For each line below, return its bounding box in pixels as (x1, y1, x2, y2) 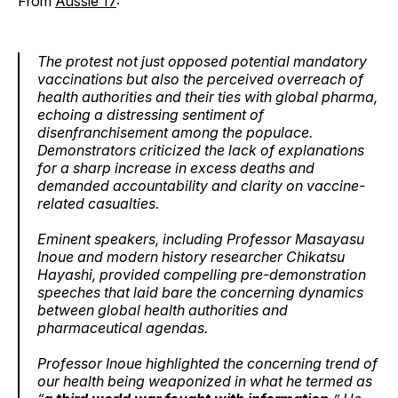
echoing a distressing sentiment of (37, 105, 264, 123)
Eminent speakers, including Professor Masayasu (37, 229, 364, 248)
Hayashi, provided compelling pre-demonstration (37, 265, 366, 283)
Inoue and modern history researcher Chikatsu (37, 247, 345, 266)
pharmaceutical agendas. (37, 318, 208, 337)
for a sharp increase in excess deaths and (37, 158, 314, 177)
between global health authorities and (37, 300, 288, 319)
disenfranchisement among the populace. (37, 123, 313, 141)
